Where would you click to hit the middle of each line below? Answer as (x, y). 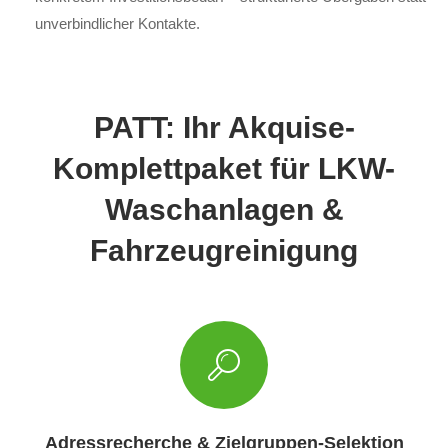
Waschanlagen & (224, 209)
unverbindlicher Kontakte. (117, 23)
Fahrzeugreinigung (224, 250)
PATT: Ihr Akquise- (224, 127)
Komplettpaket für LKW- (224, 168)
